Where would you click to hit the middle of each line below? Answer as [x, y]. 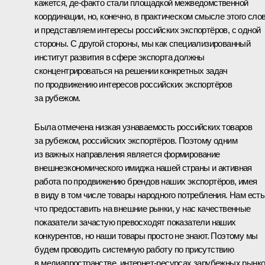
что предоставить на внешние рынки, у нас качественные [143, 208]
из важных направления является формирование [127, 154]
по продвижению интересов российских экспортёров [133, 84]
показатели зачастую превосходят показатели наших [135, 222]
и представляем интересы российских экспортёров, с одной [148, 30]
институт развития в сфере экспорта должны [119, 57]
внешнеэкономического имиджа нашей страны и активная [143, 167]
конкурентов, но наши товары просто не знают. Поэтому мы [146, 235]
